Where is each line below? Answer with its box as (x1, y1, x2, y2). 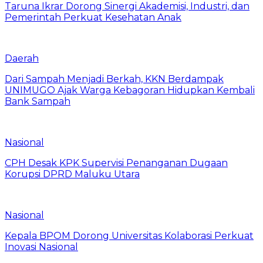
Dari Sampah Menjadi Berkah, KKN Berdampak (5, 73, 224, 85)
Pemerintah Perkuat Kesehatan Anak (5, 12, 181, 23)
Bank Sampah (5, 96, 70, 107)
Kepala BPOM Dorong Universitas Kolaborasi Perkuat (5, 230, 254, 242)
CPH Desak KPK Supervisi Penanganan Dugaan (5, 157, 228, 169)
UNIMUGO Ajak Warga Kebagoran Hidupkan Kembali (5, 85, 255, 96)
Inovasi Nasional (5, 241, 78, 253)
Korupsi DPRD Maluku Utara (5, 168, 140, 180)
